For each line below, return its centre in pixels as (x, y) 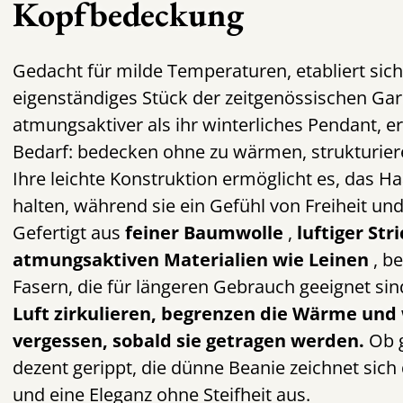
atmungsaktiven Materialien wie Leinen (193, 259)
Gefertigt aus (69, 232)
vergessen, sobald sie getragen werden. (191, 340)
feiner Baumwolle (207, 232)
